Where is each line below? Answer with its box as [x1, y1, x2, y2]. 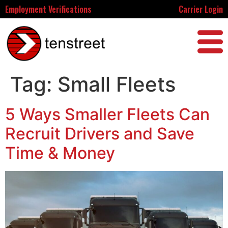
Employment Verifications [5, 3, 92, 15]
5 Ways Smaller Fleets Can [5, 104, 210, 124]
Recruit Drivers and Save [5, 123, 194, 144]
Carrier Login [178, 3, 223, 15]
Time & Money [5, 142, 115, 163]
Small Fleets [58, 71, 176, 97]
